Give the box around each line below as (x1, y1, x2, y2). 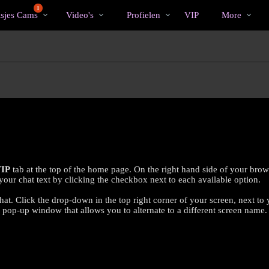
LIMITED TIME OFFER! (60, 221, 209, 236)
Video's (66, 10, 94, 20)
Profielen (127, 10, 160, 20)
